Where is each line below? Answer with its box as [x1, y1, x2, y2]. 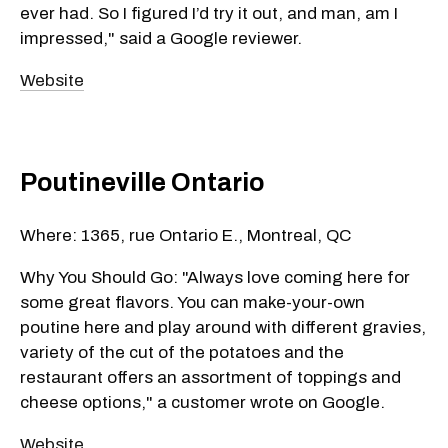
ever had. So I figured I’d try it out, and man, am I [20, 3, 398, 23]
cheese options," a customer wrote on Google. [20, 392, 385, 412]
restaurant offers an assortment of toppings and [20, 367, 401, 387]
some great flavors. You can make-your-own [20, 292, 365, 312]
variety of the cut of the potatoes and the [20, 342, 344, 362]
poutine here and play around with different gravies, [20, 317, 426, 337]
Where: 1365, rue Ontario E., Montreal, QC [20, 225, 351, 245]
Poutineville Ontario [20, 169, 265, 197]
